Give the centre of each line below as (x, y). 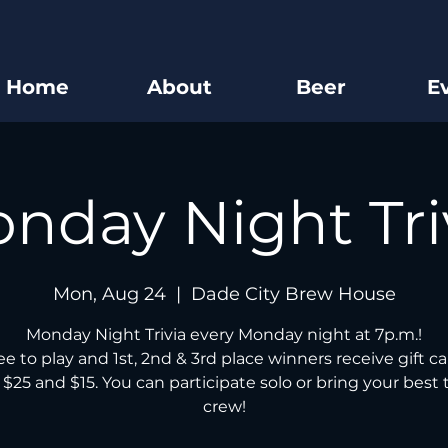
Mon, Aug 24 (109, 294)
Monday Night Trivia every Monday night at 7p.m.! (224, 334)
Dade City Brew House (293, 294)
